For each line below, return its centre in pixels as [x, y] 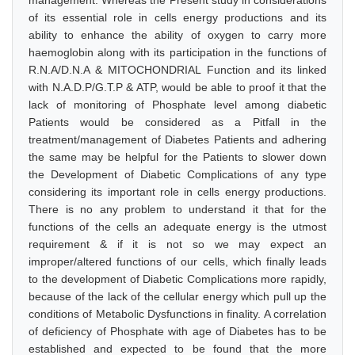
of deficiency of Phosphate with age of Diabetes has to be [177, 331]
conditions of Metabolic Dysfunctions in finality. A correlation [177, 314]
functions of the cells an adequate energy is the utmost [177, 227]
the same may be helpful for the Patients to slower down [177, 157]
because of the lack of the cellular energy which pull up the [177, 296]
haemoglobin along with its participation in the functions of [177, 52]
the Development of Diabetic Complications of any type [177, 174]
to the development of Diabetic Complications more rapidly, [177, 279]
